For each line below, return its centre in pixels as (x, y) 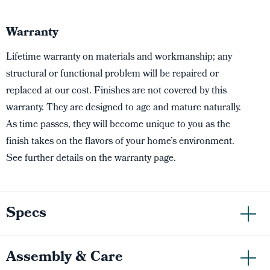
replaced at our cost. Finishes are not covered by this (116, 91)
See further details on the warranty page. (91, 159)
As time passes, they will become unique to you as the (118, 125)
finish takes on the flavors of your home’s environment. (120, 142)
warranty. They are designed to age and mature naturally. (124, 108)
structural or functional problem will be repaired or (112, 74)
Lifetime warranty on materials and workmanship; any (119, 58)
